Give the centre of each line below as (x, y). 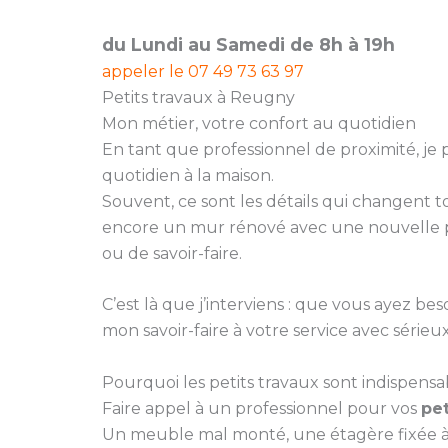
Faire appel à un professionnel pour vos (261, 408)
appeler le (145, 71)
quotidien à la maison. (188, 175)
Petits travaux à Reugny (198, 97)
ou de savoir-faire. (172, 253)
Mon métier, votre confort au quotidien (259, 123)
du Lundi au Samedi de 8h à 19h (248, 44)
